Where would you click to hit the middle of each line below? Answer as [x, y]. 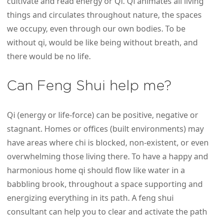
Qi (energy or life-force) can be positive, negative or [103, 115]
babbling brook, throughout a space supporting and [105, 184]
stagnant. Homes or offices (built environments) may [105, 129]
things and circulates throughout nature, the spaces [104, 15]
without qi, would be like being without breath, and [102, 43]
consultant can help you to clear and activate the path [107, 212]
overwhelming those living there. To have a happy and [108, 157]
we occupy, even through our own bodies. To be [96, 29]
